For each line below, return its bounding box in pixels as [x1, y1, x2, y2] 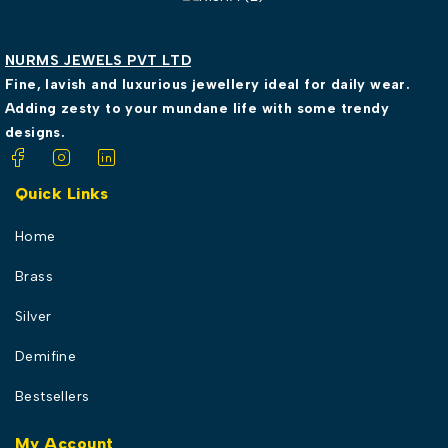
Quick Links [15, 183, 109, 203]
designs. [5, 124, 66, 142]
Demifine [15, 347, 77, 365]
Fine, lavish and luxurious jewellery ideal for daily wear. [5, 76, 411, 94]
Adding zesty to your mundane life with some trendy [5, 100, 389, 118]
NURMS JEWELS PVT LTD [5, 52, 191, 70]
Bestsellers [15, 387, 90, 405]
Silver [15, 307, 52, 325]
